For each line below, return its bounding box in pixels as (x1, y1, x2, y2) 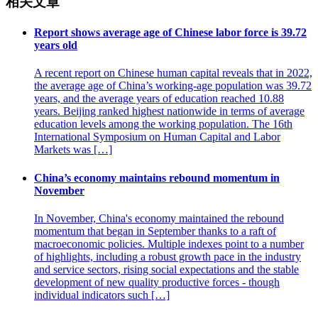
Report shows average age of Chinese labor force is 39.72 (34, 26, 307, 39)
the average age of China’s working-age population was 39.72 (34, 79, 312, 92)
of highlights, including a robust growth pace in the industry (34, 250, 301, 263)
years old (34, 39, 77, 52)
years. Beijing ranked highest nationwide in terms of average (34, 105, 305, 118)
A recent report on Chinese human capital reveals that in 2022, (34, 67, 312, 79)
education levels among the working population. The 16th (34, 118, 292, 131)
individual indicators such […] (34, 288, 170, 301)
